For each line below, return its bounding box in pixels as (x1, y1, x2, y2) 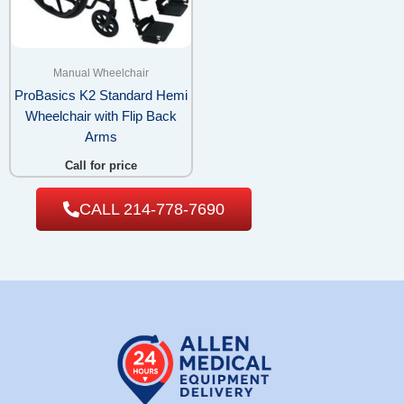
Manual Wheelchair (53, 67, 149, 80)
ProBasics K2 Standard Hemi (14, 88, 188, 104)
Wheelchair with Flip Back (25, 109, 177, 124)
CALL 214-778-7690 (79, 199, 225, 218)
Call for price (65, 158, 137, 172)
